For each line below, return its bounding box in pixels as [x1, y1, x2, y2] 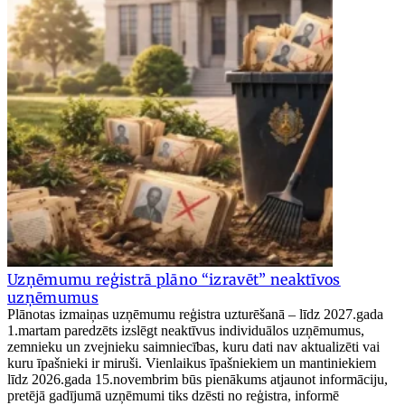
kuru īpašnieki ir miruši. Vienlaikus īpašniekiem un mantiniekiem [7, 355, 376, 372]
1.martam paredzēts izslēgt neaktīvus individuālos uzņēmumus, [7, 323, 364, 339]
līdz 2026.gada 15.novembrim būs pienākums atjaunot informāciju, [7, 372, 388, 388]
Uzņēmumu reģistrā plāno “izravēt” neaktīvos [7, 270, 341, 289]
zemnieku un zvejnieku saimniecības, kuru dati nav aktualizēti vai [7, 339, 380, 355]
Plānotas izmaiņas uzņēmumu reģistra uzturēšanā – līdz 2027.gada [7, 306, 383, 323]
